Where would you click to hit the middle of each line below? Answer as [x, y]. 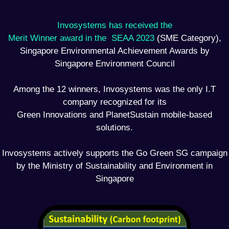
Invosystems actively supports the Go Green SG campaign [114, 153]
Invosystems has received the [114, 26]
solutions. [114, 128]
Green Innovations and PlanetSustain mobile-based [114, 115]
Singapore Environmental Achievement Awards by [114, 51]
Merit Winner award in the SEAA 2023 [81, 38]
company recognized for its [114, 102]
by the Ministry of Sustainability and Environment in [114, 166]
